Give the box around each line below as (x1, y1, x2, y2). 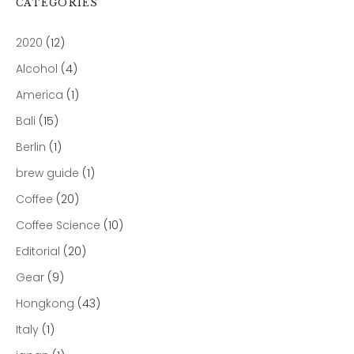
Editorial (16, 243, 60, 260)
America (16, 87, 63, 104)
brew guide (16, 165, 79, 182)
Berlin (16, 139, 46, 156)
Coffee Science (16, 217, 100, 234)
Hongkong (16, 296, 74, 312)
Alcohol (16, 61, 58, 77)
